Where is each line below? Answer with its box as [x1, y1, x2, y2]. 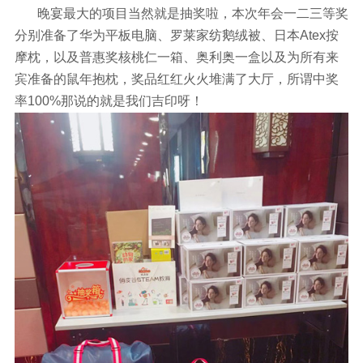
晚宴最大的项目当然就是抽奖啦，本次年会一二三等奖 [14, 6, 348, 20]
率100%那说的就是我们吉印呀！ [14, 93, 203, 108]
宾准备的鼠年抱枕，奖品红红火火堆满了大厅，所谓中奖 [14, 71, 339, 86]
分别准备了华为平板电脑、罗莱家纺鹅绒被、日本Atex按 [14, 28, 339, 42]
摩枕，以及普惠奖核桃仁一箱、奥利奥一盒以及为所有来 [14, 49, 339, 64]
